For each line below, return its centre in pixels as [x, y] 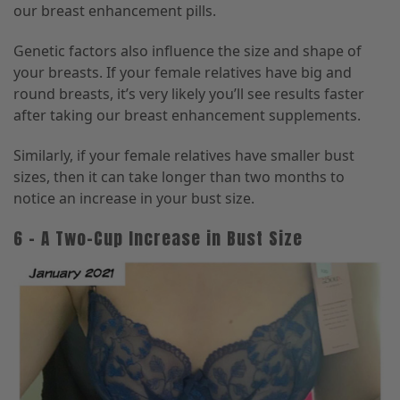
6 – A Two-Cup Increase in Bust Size [158, 237]
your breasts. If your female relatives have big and [183, 72]
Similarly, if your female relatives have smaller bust [184, 155]
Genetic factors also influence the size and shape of [187, 50]
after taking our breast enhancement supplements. [189, 115]
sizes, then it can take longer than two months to [179, 176]
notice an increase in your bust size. [134, 198]
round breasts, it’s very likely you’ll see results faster [189, 93]
